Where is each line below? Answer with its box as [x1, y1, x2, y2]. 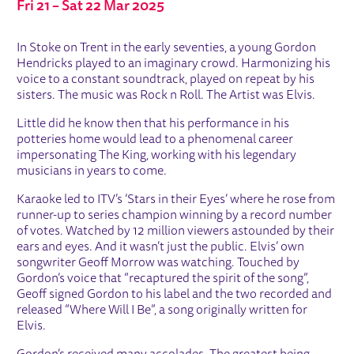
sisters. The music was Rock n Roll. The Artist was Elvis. [17, 88, 316, 102]
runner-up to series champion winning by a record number [17, 209, 333, 222]
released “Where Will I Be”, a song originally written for [17, 303, 308, 317]
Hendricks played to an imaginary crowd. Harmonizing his [17, 57, 331, 70]
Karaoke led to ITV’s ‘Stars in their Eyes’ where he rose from [17, 193, 336, 206]
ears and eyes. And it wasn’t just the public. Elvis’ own [17, 240, 305, 254]
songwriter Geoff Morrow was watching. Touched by [17, 256, 300, 269]
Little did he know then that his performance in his [17, 117, 290, 130]
